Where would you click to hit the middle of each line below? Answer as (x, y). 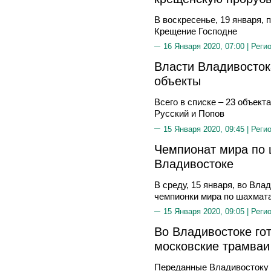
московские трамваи (212, 246)
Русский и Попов (189, 113)
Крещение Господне (196, 31)
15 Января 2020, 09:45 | (207, 129)
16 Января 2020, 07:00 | (207, 46)
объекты (178, 81)
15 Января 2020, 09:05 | (207, 211)
